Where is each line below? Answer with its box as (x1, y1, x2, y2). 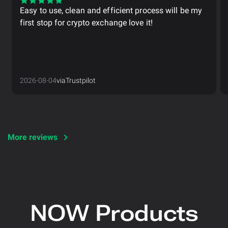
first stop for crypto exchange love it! (20, 17, 153, 27)
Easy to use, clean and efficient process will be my (20, 5, 203, 15)
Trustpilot (66, 76, 96, 84)
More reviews (8, 132, 58, 142)
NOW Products (30, 199, 198, 226)
